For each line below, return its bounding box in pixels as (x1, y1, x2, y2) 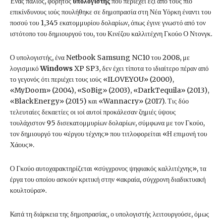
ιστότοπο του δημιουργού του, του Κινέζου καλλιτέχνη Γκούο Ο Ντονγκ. (10, 29, 212, 38)
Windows (40, 63, 73, 73)
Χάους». (10, 140, 34, 149)
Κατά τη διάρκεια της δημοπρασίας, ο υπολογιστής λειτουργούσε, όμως (10, 209, 209, 219)
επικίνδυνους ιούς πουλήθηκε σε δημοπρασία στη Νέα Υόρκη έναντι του (10, 7, 211, 16)
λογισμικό (10, 63, 40, 73)
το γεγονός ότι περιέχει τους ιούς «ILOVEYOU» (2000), (10, 74, 174, 84)
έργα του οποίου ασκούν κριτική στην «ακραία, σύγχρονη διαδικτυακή (10, 174, 206, 184)
